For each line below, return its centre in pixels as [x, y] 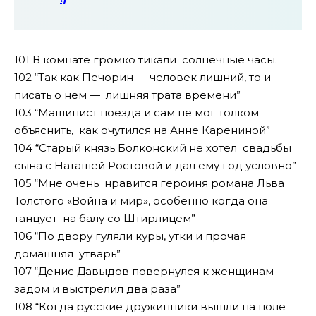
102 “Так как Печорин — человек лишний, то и [142, 77]
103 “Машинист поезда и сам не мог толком [136, 112]
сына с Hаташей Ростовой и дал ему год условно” [155, 165]
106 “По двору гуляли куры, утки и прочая [130, 236]
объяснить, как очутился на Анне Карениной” [142, 130]
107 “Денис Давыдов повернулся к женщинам [144, 271]
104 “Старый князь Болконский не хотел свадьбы [153, 147]
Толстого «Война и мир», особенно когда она [141, 200]
